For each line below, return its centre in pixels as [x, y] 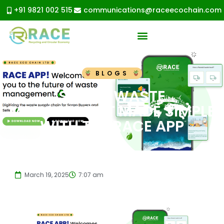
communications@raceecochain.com [152, 10]
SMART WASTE [112, 96]
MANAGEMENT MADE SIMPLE [112, 111]
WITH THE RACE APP [112, 126]
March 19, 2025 [47, 175]
